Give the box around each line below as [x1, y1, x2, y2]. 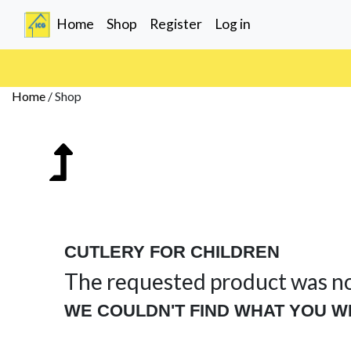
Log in [215, 16, 251, 33]
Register [150, 16, 202, 33]
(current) [93, 15, 149, 32]
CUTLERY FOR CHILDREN [64, 241, 280, 262]
